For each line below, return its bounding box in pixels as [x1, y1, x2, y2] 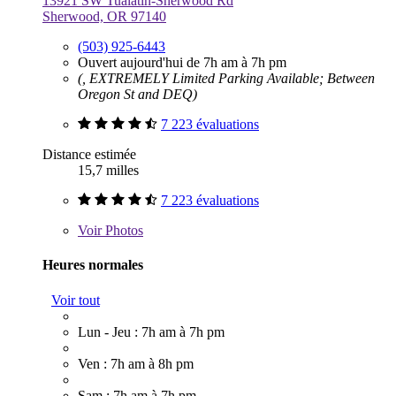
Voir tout [51, 292, 100, 308]
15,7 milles [78, 163, 139, 178]
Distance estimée [42, 147, 136, 162]
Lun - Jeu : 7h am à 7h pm [78, 324, 225, 339]
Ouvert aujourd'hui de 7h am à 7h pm [78, 55, 286, 70]
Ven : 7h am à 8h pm [78, 355, 194, 371]
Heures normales [42, 257, 143, 273]
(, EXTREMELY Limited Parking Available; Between [78, 71, 375, 86]
